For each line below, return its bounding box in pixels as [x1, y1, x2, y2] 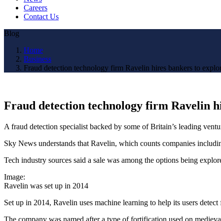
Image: [4, 172, 25, 181]
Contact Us [24, 12, 59, 21]
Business [24, 54, 51, 63]
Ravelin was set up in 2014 [4, 181, 88, 190]
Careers [24, 3, 47, 12]
